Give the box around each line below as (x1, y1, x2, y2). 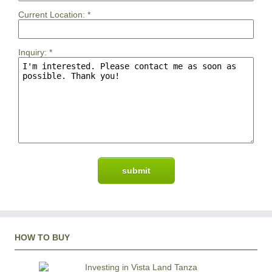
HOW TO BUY (15, 233, 70, 243)
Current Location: (18, 10, 85, 20)
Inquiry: (18, 47, 47, 58)
